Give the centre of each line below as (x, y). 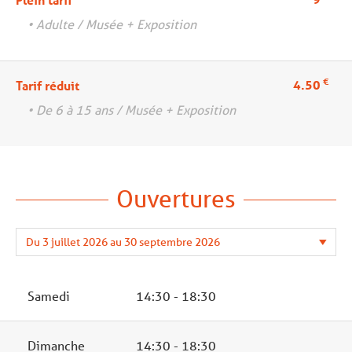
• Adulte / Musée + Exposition (112, 24)
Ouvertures (176, 198)
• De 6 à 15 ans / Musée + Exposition (132, 109)
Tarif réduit (48, 85)
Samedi (49, 295)
